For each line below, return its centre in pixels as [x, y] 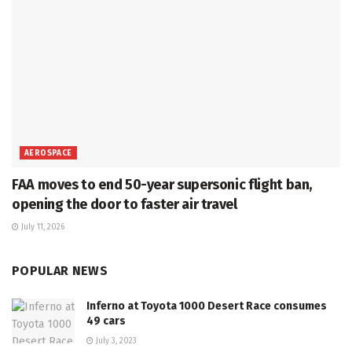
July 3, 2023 [115, 341]
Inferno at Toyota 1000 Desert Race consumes [207, 306]
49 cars [106, 321]
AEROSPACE [48, 153]
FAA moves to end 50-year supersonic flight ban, [162, 184]
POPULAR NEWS [60, 270]
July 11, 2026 [42, 227]
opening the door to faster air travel [125, 204]
